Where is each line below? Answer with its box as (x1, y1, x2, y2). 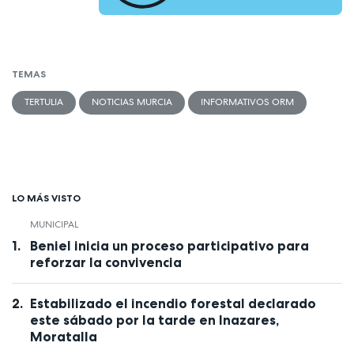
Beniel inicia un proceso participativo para (29, 237, 309, 254)
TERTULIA (24, 96, 63, 109)
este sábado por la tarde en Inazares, (29, 311, 279, 328)
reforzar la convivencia (29, 254, 182, 270)
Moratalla (29, 328, 97, 345)
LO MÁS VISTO (12, 192, 81, 205)
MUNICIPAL (29, 218, 78, 232)
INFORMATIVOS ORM (201, 96, 294, 109)
